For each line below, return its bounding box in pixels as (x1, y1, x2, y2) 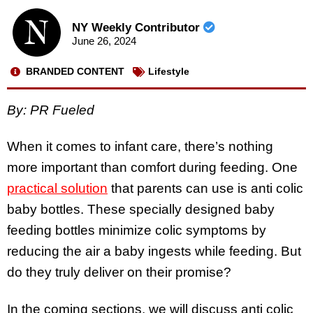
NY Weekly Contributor (71, 21, 203, 35)
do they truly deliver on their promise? (7, 265, 231, 280)
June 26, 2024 (71, 35, 136, 48)
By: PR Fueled (7, 102, 94, 117)
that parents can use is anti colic (108, 181, 303, 196)
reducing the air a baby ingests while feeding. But (7, 244, 301, 259)
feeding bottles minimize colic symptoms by (7, 223, 266, 238)
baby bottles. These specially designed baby (7, 202, 275, 217)
